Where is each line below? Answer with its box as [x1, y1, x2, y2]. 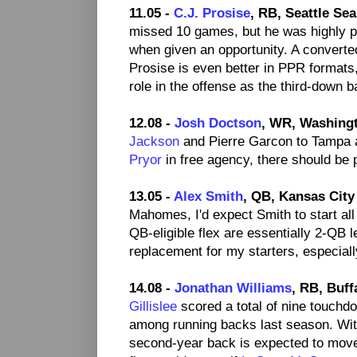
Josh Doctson [175, 116, 261, 131]
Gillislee [129, 299, 177, 314]
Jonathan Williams [175, 280, 292, 296]
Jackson [129, 134, 179, 149]
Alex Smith [174, 189, 243, 204]
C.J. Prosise [174, 6, 250, 21]
